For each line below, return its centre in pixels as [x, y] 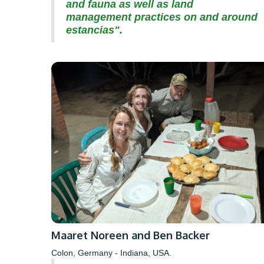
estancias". [94, 30]
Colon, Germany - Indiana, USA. [111, 253]
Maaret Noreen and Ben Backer [131, 235]
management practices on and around [162, 17]
